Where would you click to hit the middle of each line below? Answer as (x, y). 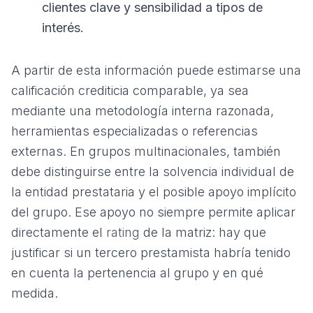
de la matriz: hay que (203, 232)
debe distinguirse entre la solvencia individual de (153, 172)
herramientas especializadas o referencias (134, 131)
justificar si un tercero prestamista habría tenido (151, 253)
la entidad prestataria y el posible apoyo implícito (154, 192)
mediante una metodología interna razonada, (143, 111)
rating (123, 232)
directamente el (59, 232)
